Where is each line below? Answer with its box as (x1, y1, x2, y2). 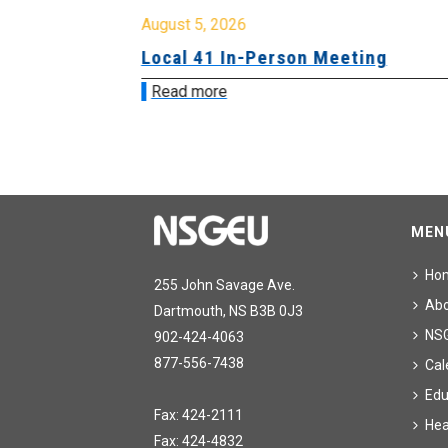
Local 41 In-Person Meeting (140, 46, 387, 70)
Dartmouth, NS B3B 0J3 (154, 303, 304, 320)
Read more (150, 82, 227, 102)
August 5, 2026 (140, 15, 246, 35)
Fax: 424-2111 (154, 407, 244, 424)
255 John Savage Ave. (154, 277, 296, 294)
